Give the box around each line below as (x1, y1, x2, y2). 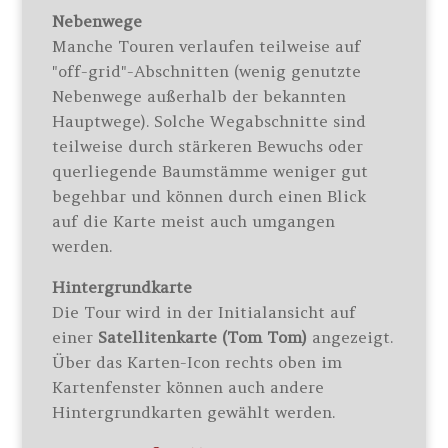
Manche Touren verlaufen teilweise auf (52, 36, 362, 56)
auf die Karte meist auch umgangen (52, 211, 336, 231)
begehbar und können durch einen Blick (52, 186, 367, 206)
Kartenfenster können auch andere (52, 377, 325, 397)
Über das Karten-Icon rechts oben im (52, 352, 343, 372)
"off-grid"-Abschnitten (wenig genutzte (52, 61, 362, 81)
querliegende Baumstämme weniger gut (52, 161, 369, 181)
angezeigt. (312, 327, 394, 347)
